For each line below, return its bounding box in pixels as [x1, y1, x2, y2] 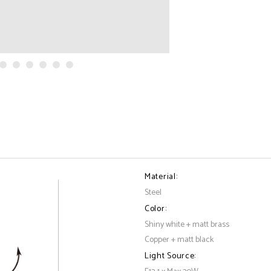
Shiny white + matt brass [145, 218, 229, 232]
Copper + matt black [145, 233, 214, 247]
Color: [145, 202, 167, 216]
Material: [145, 170, 178, 184]
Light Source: [145, 249, 197, 263]
